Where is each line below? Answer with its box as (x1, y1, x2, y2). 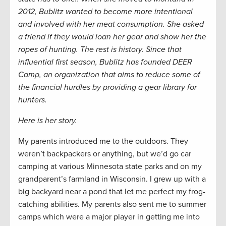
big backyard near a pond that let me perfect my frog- (18, 187, 205, 197)
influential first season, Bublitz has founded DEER (18, 57, 192, 68)
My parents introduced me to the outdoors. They (18, 136, 188, 147)
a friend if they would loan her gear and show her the (18, 32, 206, 42)
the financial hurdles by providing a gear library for (18, 82, 197, 93)
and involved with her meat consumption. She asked (18, 19, 204, 30)
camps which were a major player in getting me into (18, 212, 200, 222)
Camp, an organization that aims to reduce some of (18, 70, 200, 80)
